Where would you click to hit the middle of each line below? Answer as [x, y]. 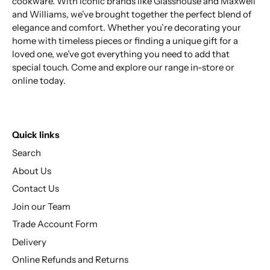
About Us [32, 171]
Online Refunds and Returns [70, 260]
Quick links [36, 135]
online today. [39, 81]
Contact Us [36, 189]
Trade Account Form [55, 224]
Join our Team [41, 206]
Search [27, 153]
